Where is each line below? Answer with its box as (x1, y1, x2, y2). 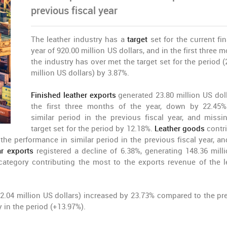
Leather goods (154, 124, 205, 133)
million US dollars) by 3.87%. (31, 68, 129, 78)
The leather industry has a (31, 35, 128, 44)
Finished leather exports (31, 91, 116, 100)
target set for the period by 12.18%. (31, 124, 155, 133)
